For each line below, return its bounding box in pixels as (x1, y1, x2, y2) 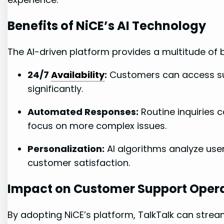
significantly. (27, 82, 83, 95)
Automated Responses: (27, 105, 139, 118)
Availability (51, 68, 105, 81)
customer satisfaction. (27, 156, 130, 169)
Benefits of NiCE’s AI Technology (7, 17, 206, 34)
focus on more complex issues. (27, 119, 167, 132)
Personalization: (27, 142, 105, 155)
